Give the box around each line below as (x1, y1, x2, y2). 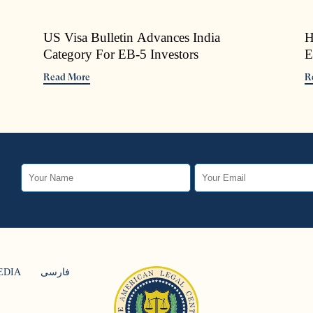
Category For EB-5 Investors (43, 46, 199, 61)
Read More (43, 71, 91, 82)
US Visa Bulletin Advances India (43, 29, 221, 45)
